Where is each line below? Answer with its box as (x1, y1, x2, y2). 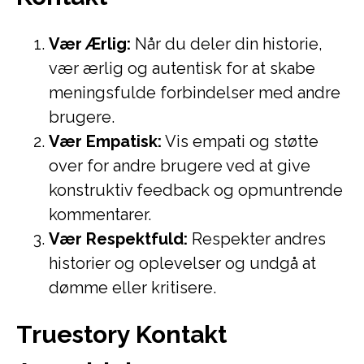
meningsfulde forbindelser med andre (49, 83, 340, 102)
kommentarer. (49, 205, 151, 224)
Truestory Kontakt (16, 320, 227, 349)
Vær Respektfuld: (49, 229, 188, 249)
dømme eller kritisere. (49, 278, 216, 297)
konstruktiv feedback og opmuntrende (49, 180, 343, 200)
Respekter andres (188, 229, 326, 249)
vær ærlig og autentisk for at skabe (49, 58, 315, 78)
